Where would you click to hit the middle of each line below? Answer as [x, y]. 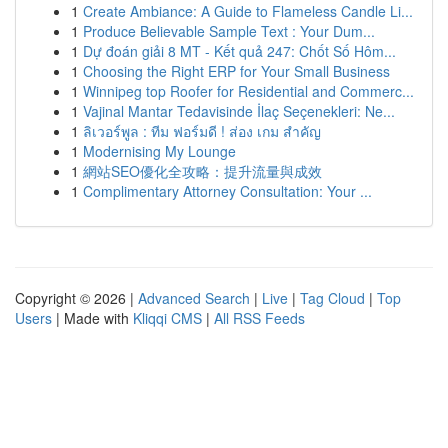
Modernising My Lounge [159, 151]
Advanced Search [194, 298]
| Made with [92, 318]
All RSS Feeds [259, 318]
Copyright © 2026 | [76, 298]
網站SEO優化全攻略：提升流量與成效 [202, 171]
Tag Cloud [332, 298]
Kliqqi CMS [167, 318]
